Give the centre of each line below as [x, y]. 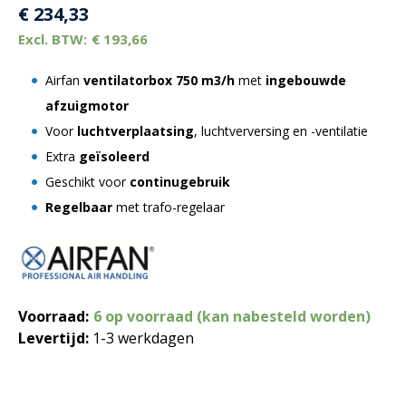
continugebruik [180, 182]
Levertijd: [53, 338]
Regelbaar [79, 207]
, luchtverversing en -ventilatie [281, 131]
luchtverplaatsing [135, 131]
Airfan [64, 80]
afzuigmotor [87, 106]
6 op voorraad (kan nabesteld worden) [232, 316]
